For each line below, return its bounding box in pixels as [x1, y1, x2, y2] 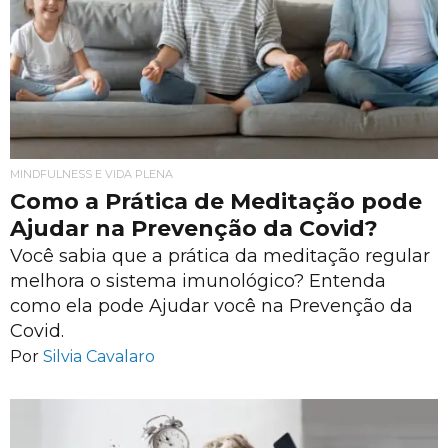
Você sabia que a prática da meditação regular [10, 244, 430, 267]
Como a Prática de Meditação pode [10, 187, 422, 215]
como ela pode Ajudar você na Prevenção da [10, 294, 413, 317]
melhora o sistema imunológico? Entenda [10, 269, 386, 292]
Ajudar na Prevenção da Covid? [10, 214, 378, 242]
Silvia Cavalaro [43, 347, 155, 367]
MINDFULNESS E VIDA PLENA [10, 166, 173, 181]
